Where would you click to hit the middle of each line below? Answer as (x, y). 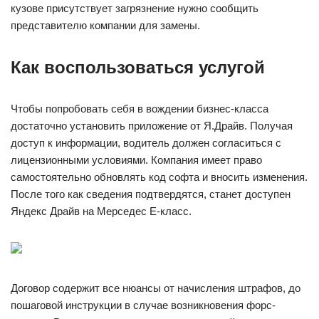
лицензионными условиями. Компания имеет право (136, 160)
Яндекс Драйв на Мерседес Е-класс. (101, 211)
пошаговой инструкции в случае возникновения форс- (143, 305)
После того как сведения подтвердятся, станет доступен (151, 194)
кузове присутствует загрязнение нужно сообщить (135, 8)
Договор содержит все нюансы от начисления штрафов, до (156, 288)
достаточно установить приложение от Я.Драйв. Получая (152, 126)
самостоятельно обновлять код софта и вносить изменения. (159, 177)
